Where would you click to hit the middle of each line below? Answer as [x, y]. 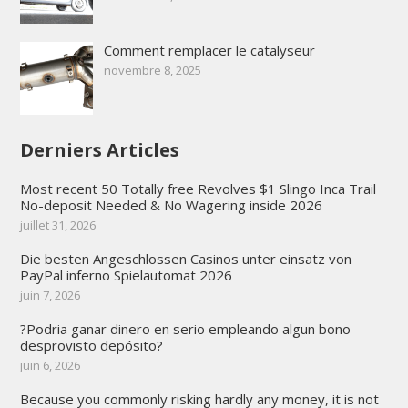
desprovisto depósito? [91, 345]
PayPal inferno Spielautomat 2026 [126, 275]
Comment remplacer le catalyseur [209, 50]
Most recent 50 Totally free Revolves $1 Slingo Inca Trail [198, 188]
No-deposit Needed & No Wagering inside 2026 [171, 204]
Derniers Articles [99, 149]
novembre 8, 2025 [152, 70]
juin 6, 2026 [50, 365]
